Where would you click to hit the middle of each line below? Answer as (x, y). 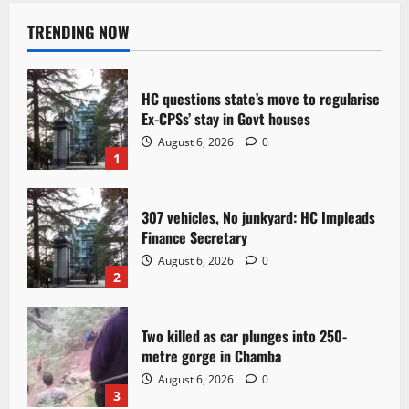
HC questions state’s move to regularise (261, 98)
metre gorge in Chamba (211, 356)
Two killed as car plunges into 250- (244, 336)
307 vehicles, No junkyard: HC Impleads (258, 217)
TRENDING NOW (79, 32)
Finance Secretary (194, 237)
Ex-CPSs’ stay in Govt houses (226, 118)
